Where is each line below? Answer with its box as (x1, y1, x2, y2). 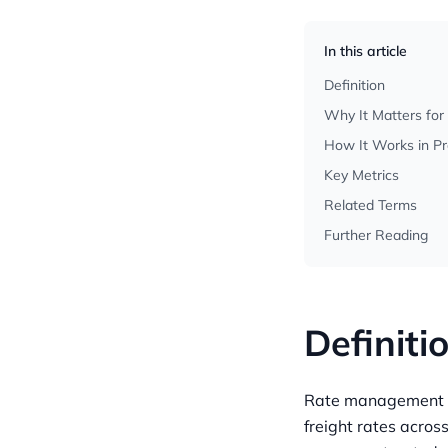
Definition (324, 76, 385, 94)
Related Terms (324, 196, 417, 214)
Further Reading (324, 226, 428, 244)
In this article (324, 42, 407, 60)
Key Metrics (324, 166, 399, 184)
